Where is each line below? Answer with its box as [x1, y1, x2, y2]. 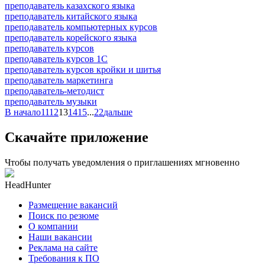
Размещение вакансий [28, 199, 118, 210]
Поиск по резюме [28, 210, 99, 221]
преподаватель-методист [5, 85, 104, 96]
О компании [28, 221, 78, 231]
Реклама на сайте [28, 242, 98, 253]
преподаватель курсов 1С [5, 53, 108, 64]
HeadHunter [5, 179, 51, 190]
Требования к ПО [28, 253, 99, 263]
